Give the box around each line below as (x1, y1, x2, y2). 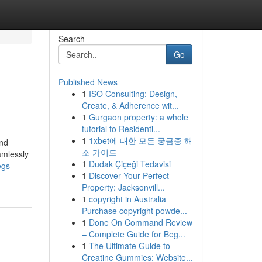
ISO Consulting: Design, (88, 88, 177, 99)
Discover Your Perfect (88, 170, 169, 181)
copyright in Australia (88, 193, 166, 205)
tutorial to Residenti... (81, 123, 160, 135)
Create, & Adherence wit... (81, 99, 179, 111)
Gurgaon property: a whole (88, 111, 188, 123)
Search (58, 33, 85, 44)
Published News (58, 76, 118, 88)
